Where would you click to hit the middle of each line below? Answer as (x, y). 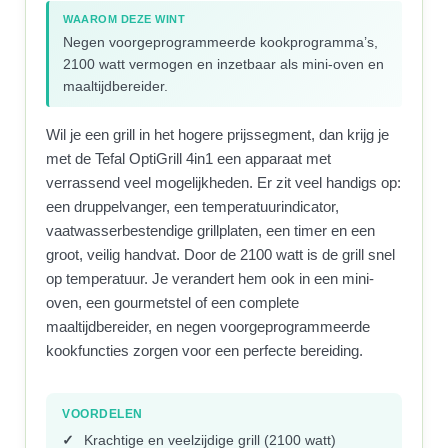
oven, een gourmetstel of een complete (173, 302)
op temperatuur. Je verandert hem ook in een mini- (210, 278)
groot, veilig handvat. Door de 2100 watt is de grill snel (221, 254)
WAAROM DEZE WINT (124, 19)
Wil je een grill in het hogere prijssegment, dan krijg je (218, 134)
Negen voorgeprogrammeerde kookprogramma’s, (221, 42)
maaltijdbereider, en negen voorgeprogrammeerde (208, 326)
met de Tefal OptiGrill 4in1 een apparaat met (189, 158)
